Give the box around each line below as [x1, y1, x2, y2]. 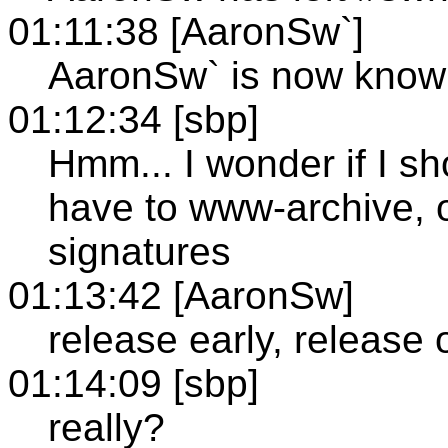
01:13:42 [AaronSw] [8, 273, 354, 317]
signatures [48, 229, 231, 273]
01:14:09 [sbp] [8, 361, 259, 405]
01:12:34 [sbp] [8, 97, 259, 141]
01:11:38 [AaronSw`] [8, 9, 364, 53]
